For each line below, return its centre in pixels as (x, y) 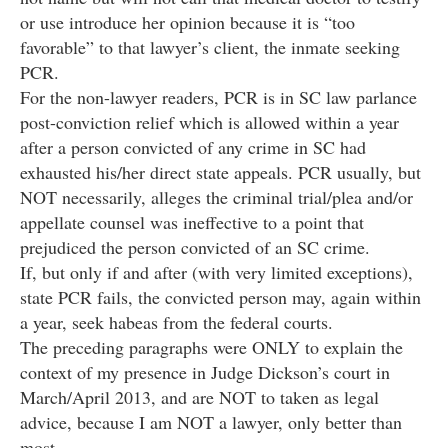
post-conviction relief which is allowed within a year (209, 122)
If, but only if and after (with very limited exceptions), (216, 272)
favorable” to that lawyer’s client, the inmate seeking (210, 47)
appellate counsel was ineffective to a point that (192, 222)
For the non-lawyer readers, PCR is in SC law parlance (218, 97)
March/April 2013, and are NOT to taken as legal (199, 397)
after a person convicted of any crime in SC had (193, 147)
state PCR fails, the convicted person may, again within (220, 297)
